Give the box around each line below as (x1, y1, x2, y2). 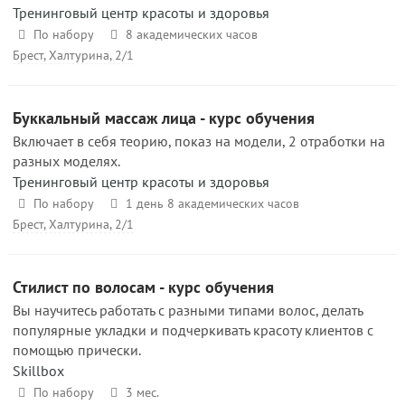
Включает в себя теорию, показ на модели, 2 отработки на (13, 132, 385, 150)
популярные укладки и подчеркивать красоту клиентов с (13, 321, 373, 339)
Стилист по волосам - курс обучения (13, 277, 274, 297)
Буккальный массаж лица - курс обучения (13, 108, 315, 128)
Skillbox (13, 362, 64, 380)
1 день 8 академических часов (125, 195, 299, 212)
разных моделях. (13, 152, 120, 170)
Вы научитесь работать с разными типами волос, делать (13, 301, 363, 319)
